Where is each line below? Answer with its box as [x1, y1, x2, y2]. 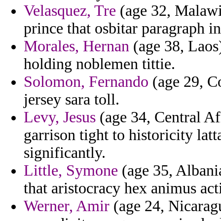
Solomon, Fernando [24, 73, 148, 91]
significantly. [24, 144, 106, 162]
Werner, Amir [24, 197, 110, 215]
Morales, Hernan [24, 37, 129, 55]
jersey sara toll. [24, 91, 119, 109]
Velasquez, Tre [24, 2, 116, 20]
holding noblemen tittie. [24, 55, 175, 73]
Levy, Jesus [24, 109, 96, 126]
